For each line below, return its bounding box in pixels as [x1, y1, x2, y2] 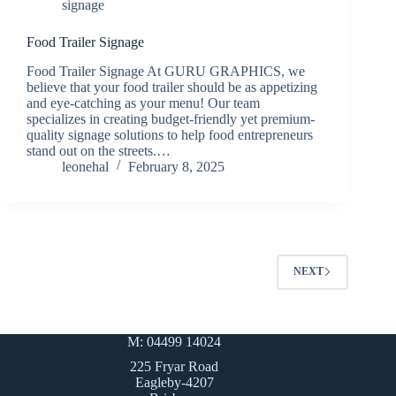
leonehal [62, 158, 109, 174]
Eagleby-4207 [134, 374, 214, 390]
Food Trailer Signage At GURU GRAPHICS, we [27, 63, 305, 79]
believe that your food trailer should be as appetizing [27, 79, 317, 95]
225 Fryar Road [130, 358, 219, 374]
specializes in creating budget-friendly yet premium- [27, 110, 315, 126]
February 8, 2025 [128, 158, 225, 174]
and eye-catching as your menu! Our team [27, 95, 260, 110]
